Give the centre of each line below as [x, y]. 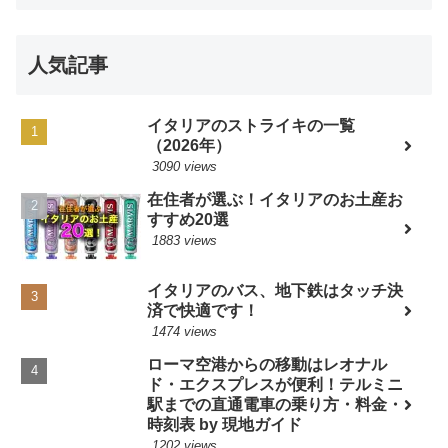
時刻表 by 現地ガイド [225, 425]
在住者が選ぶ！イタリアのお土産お [275, 199]
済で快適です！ [203, 311]
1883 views [185, 240]
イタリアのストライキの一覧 [251, 125]
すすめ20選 [188, 219]
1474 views [184, 332]
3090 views [184, 166]
